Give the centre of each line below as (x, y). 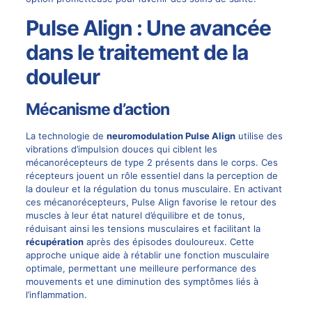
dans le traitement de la (136, 53)
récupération (54, 242)
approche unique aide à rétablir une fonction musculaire (147, 255)
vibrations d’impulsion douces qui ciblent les (121, 149)
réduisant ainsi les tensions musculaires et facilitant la (143, 229)
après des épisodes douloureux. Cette (169, 242)
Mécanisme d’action (97, 110)
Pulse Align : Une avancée (148, 28)
